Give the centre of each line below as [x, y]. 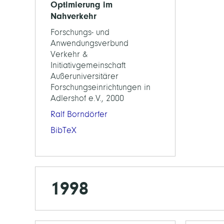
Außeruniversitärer [84, 76]
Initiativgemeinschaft [88, 65]
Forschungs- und [80, 32]
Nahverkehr [73, 16]
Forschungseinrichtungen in [100, 87]
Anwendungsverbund [89, 43]
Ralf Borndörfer [79, 114]
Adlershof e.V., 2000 [87, 98]
